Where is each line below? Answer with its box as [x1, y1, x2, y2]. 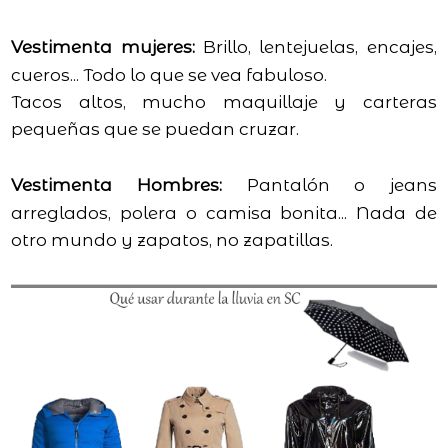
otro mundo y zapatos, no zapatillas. [11, 229, 334, 250]
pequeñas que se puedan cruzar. [11, 118, 300, 139]
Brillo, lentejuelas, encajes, [194, 36, 437, 57]
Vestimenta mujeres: [11, 36, 195, 57]
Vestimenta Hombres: [11, 174, 222, 195]
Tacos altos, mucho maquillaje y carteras [11, 91, 437, 112]
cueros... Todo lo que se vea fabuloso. [11, 64, 332, 85]
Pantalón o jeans [221, 174, 437, 195]
